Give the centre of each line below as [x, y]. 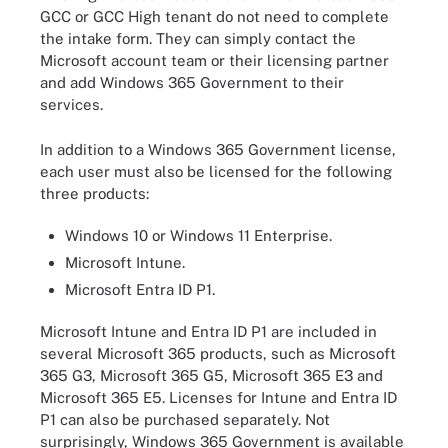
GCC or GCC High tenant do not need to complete [214, 16]
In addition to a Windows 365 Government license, [218, 149]
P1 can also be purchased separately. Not [185, 419]
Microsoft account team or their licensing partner [214, 60]
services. [71, 104]
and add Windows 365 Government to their [192, 82]
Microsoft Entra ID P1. [140, 289]
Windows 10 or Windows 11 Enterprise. [198, 235]
